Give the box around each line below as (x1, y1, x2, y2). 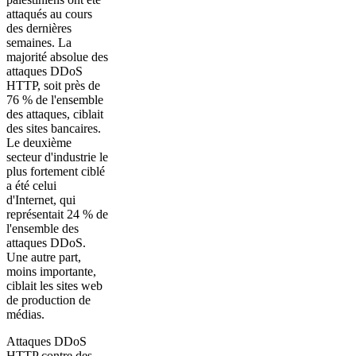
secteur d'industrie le (6, 149, 108, 164)
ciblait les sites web (6, 278, 103, 292)
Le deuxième (6, 135, 72, 149)
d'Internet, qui (6, 192, 75, 207)
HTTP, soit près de (6, 78, 100, 92)
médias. (6, 307, 44, 321)
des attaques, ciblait (6, 106, 103, 121)
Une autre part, (6, 250, 81, 264)
